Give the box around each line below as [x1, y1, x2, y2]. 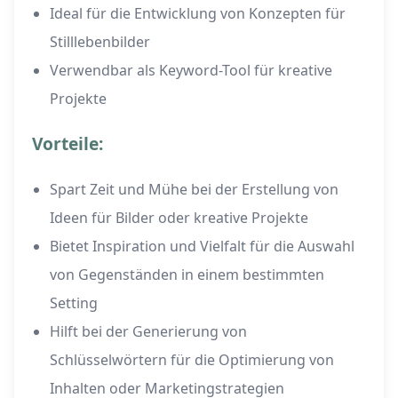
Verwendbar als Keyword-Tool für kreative [50, 60, 332, 81]
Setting [50, 293, 98, 314]
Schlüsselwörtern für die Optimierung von [50, 350, 334, 370]
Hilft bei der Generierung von [50, 322, 247, 342]
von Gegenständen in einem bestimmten [50, 265, 324, 285]
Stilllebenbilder [50, 32, 150, 52]
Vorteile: [32, 131, 103, 156]
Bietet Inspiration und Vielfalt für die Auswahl [50, 236, 354, 257]
